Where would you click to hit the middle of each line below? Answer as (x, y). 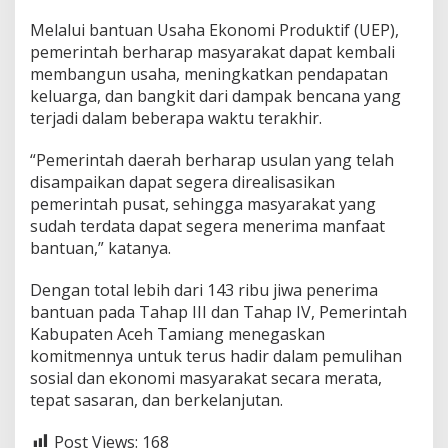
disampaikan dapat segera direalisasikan (182, 181)
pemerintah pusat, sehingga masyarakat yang (203, 203)
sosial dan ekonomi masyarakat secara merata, (206, 377)
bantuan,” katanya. (100, 247)
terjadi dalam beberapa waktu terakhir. (176, 117)
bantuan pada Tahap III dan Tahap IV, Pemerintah (218, 311)
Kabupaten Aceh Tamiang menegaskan (177, 333)
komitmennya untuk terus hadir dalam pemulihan (216, 355)
